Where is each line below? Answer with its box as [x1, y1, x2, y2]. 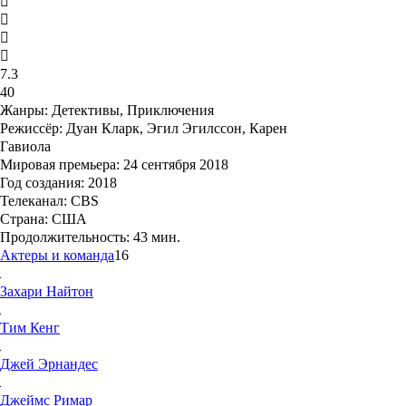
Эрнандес [38, 356, 98, 372]
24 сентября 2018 [120, 157, 228, 173]
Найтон [46, 284, 93, 300]
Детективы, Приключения [52, 102, 214, 119]
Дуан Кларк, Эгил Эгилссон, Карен [63, 121, 287, 137]
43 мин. [130, 229, 180, 246]
